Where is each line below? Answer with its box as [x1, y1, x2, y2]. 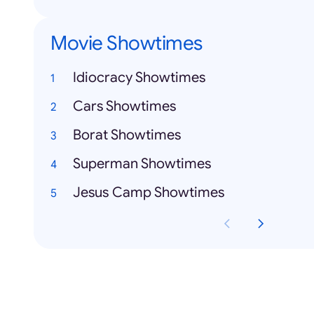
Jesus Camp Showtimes [73, 184, 224, 202]
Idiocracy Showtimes [73, 69, 205, 87]
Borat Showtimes [73, 126, 181, 144]
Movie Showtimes [50, 31, 203, 56]
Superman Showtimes [73, 155, 211, 173]
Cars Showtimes [73, 97, 176, 116]
